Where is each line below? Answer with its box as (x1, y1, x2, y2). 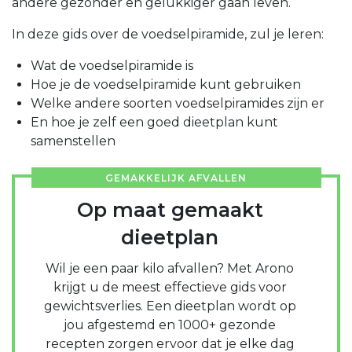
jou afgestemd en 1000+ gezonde (64, 317, 276, 333)
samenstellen (31, 134, 115, 149)
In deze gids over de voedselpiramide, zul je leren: (12, 27, 324, 42)
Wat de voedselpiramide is (31, 58, 193, 74)
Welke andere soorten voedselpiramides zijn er (31, 96, 324, 112)
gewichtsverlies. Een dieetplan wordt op (43, 299, 296, 314)
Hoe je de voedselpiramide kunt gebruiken (31, 77, 301, 93)
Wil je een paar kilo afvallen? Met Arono (46, 261, 294, 277)
